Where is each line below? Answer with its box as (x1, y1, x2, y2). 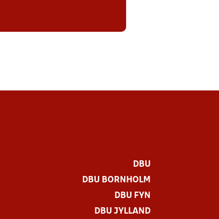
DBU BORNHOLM (82, 176, 151, 184)
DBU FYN (114, 192, 151, 200)
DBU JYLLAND (94, 207, 151, 216)
